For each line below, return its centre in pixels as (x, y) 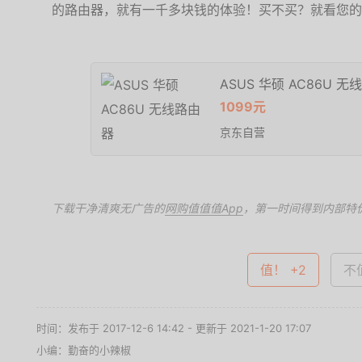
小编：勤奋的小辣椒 (84, 350)
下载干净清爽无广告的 (108, 208)
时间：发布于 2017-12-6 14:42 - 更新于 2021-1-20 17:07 (174, 328)
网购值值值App (204, 208)
